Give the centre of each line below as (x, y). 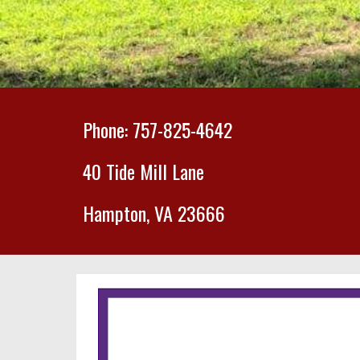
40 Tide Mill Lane (143, 171)
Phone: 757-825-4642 (157, 129)
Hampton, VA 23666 (153, 213)
